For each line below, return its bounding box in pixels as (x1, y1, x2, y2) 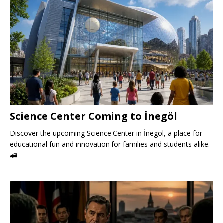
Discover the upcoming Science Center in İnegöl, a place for (10, 128, 202, 138)
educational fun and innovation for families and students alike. (10, 139, 210, 149)
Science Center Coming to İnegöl (10, 110, 177, 123)
